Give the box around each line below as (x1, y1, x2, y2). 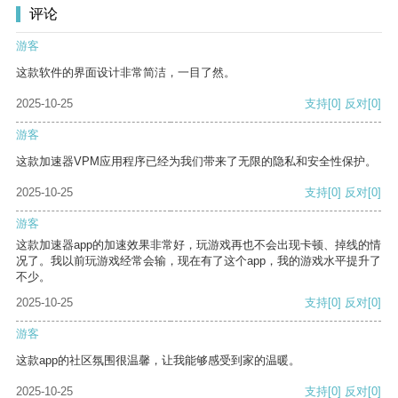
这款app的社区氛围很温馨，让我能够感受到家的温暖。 (16, 354, 300, 368)
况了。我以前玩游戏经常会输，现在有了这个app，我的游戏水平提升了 (16, 254, 381, 268)
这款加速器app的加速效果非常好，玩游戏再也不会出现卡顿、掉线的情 (16, 238, 381, 252)
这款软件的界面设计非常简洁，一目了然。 (16, 66, 235, 80)
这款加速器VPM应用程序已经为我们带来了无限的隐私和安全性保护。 (16, 155, 377, 169)
